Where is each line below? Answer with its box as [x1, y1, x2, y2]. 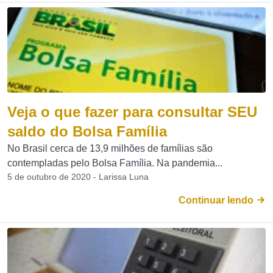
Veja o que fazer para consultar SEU [7, 104, 257, 120]
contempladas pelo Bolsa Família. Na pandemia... [7, 158, 222, 168]
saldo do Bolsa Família [7, 123, 167, 140]
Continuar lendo [179, 195, 256, 205]
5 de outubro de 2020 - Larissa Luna [7, 172, 149, 182]
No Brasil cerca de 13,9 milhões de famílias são [7, 143, 213, 154]
